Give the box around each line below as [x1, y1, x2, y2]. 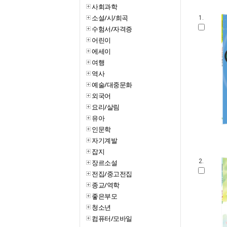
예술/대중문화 [92, 80, 132, 89]
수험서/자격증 [92, 24, 132, 33]
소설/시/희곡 [92, 13, 128, 22]
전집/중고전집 [92, 169, 132, 178]
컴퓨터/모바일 [92, 214, 132, 223]
